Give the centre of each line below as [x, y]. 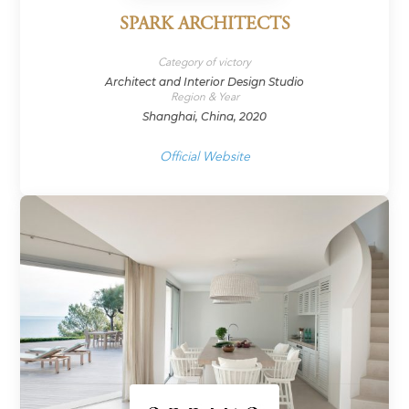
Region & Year [204, 97]
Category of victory [204, 63]
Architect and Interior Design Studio [204, 82]
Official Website [204, 157]
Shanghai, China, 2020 [204, 117]
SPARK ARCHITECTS [204, 26]
